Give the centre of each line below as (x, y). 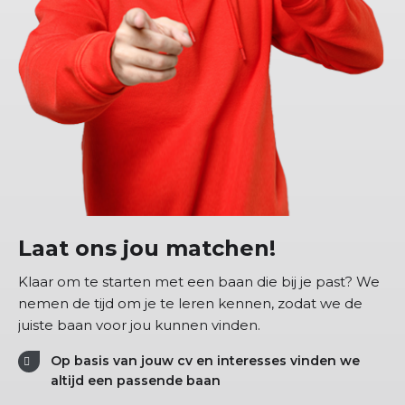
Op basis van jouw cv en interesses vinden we (205, 361)
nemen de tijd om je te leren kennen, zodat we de (190, 304)
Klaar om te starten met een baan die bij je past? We (199, 282)
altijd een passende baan (136, 381)
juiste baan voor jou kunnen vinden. (139, 325)
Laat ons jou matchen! (147, 249)
